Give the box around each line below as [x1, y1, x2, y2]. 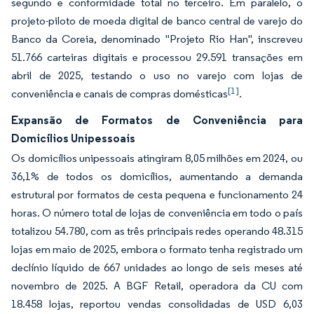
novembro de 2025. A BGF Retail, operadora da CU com [11, 279, 303, 292]
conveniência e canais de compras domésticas [11, 87, 228, 100]
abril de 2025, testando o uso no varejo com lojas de [11, 69, 303, 82]
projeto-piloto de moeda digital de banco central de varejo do [11, 14, 303, 27]
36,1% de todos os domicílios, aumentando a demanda [11, 170, 303, 183]
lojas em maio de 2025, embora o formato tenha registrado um [11, 243, 303, 256]
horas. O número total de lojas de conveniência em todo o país [11, 206, 303, 219]
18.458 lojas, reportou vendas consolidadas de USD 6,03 [11, 297, 303, 310]
